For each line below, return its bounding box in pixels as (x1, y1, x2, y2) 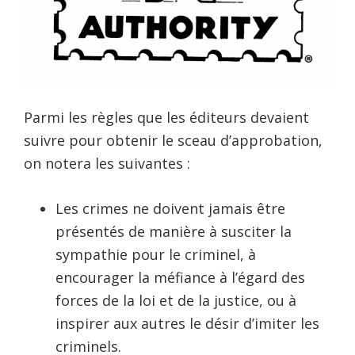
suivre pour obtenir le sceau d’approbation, (24, 131, 323, 151)
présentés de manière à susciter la (55, 222, 292, 242)
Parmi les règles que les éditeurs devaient (24, 108, 309, 128)
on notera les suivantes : (24, 154, 190, 174)
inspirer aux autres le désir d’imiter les (55, 314, 319, 334)
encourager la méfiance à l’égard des (55, 268, 305, 288)
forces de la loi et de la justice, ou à (55, 291, 296, 311)
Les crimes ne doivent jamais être (55, 199, 285, 219)
